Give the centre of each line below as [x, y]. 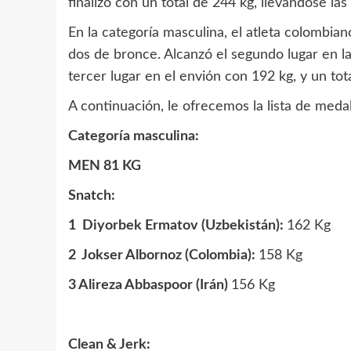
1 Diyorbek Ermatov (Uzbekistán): [177, 226]
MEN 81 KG [105, 166]
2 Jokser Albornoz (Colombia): [163, 255]
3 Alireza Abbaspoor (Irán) [150, 285]
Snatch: [92, 196]
